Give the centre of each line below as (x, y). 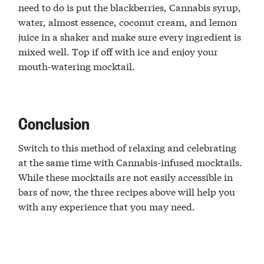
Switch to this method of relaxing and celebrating (128, 147)
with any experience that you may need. (107, 206)
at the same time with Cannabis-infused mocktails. (131, 162)
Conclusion (54, 122)
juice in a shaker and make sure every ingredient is (130, 37)
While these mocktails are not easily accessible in (126, 177)
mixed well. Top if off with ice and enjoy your (118, 51)
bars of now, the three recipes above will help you (127, 192)
